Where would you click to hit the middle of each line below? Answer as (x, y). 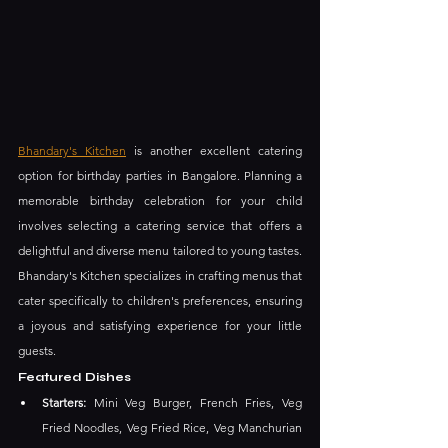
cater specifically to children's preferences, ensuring (160, 301)
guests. (37, 351)
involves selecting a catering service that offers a (160, 226)
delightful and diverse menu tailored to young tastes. (160, 251)
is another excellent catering (214, 151)
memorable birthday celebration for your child (160, 201)
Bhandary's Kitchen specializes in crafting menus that (160, 276)
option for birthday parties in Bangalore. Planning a (160, 176)
